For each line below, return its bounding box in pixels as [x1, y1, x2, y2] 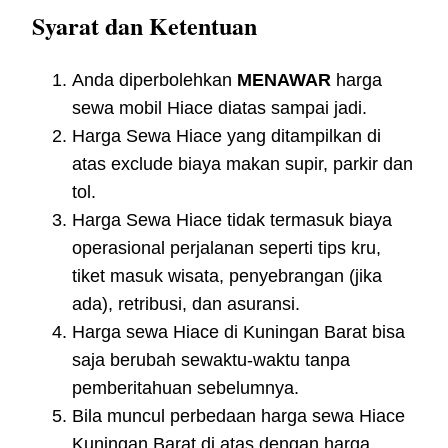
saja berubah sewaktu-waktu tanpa [72, 349, 350, 370]
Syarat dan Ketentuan [32, 7, 257, 43]
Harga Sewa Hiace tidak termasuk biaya [72, 209, 392, 230]
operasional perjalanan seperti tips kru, [72, 237, 381, 258]
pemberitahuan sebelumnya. [72, 377, 299, 398]
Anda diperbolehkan [72, 69, 237, 90]
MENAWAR [237, 69, 331, 90]
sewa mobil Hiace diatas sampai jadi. [72, 97, 367, 118]
